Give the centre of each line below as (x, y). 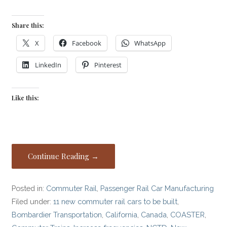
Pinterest (108, 65)
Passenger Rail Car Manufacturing (157, 188)
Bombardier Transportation (57, 214)
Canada (154, 214)
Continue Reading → (64, 156)
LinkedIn (48, 65)
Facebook (87, 43)
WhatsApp (150, 43)
